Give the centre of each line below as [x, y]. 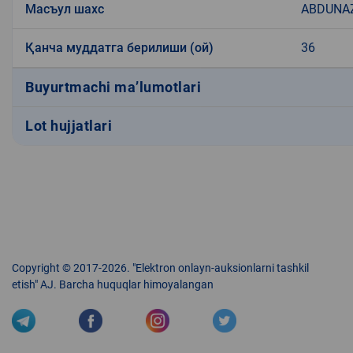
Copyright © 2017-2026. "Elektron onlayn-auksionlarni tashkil [160, 268]
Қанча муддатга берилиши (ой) [119, 47]
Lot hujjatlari [69, 126]
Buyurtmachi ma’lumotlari [113, 87]
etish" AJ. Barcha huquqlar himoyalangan [113, 284]
